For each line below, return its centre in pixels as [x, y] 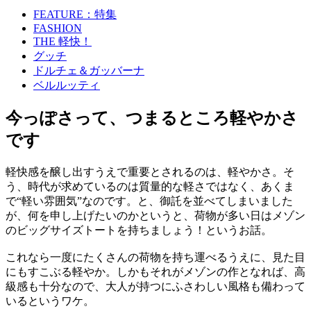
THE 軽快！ [62, 41]
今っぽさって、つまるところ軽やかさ [152, 118]
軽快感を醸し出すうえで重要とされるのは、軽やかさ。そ [150, 171]
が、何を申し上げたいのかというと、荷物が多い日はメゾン [155, 215]
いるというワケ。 [50, 301]
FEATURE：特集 [75, 14]
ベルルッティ [67, 85]
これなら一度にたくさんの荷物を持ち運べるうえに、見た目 [155, 257]
